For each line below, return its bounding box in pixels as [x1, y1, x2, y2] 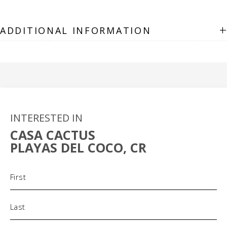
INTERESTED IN [10, 111, 83, 125]
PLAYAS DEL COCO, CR [10, 139, 146, 156]
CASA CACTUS [10, 126, 95, 143]
